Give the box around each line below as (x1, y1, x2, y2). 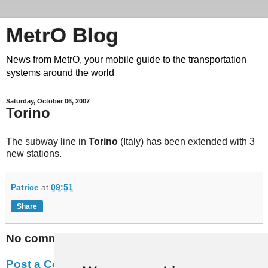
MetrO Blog (6, 24, 118, 47)
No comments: (6, 232, 86, 245)
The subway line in (6, 136, 89, 147)
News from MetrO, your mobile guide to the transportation (6, 54, 246, 65)
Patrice (11, 182, 39, 192)
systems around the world (6, 68, 114, 78)
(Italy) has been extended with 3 (118, 136, 255, 147)
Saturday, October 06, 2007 (6, 98, 90, 105)
